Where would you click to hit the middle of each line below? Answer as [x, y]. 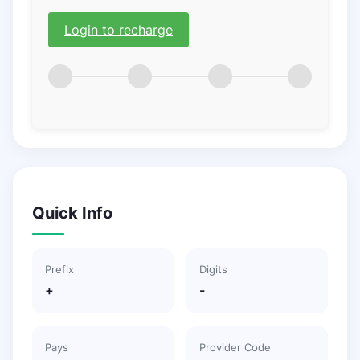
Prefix [59, 269]
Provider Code [235, 347]
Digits [213, 269]
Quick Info [72, 213]
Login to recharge [119, 30]
